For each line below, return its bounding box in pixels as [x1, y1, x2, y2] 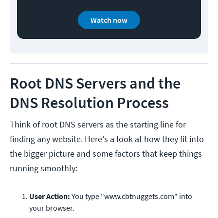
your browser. [29, 203, 74, 213]
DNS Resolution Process [10, 93, 169, 113]
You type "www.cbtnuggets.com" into [70, 191, 192, 201]
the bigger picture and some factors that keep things [10, 148, 202, 160]
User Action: [29, 191, 70, 201]
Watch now [91, 15, 127, 25]
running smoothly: [10, 163, 77, 174]
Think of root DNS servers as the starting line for [10, 119, 186, 130]
